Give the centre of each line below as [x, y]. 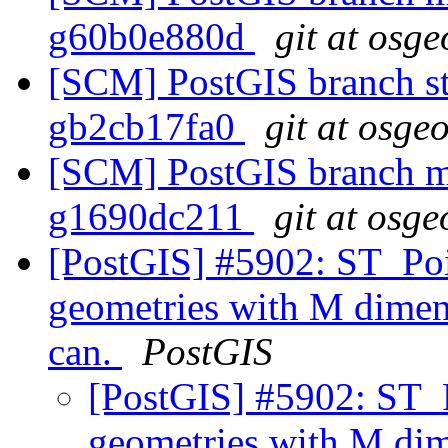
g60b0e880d [151, 37]
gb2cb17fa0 [146, 127]
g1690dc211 [151, 217]
